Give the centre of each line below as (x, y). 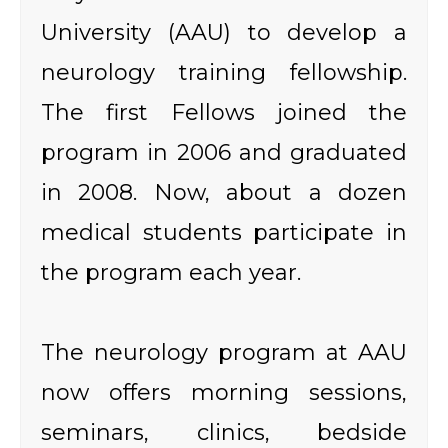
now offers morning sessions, (224, 393)
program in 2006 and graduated (224, 152)
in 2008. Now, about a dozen (224, 192)
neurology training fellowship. (224, 72)
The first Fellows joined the (224, 112)
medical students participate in (224, 232)
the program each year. (171, 272)
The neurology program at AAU (224, 353)
